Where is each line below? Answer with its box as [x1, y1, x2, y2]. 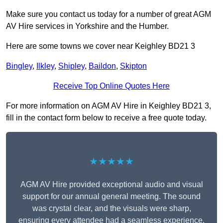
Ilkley [36, 62, 54, 71]
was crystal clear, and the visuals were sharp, [32, 204, 191, 213]
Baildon [89, 62, 116, 71]
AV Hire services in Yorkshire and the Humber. [6, 22, 169, 31]
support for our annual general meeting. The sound [22, 192, 201, 201]
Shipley [58, 62, 85, 71]
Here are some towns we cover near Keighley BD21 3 [6, 42, 195, 51]
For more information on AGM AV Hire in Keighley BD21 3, [6, 102, 211, 111]
